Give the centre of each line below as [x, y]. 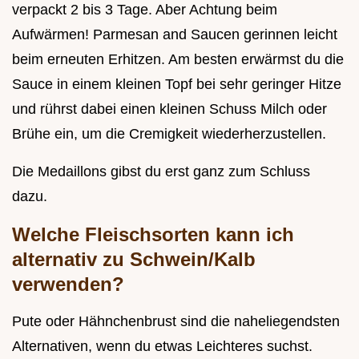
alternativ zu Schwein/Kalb [134, 260]
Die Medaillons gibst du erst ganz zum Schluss [161, 172]
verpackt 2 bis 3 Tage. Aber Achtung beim [145, 10]
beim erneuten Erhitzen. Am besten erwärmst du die [178, 60]
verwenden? [68, 284]
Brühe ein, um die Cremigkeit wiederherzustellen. [169, 134]
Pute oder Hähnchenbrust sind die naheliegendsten [176, 322]
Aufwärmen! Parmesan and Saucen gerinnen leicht [175, 35]
